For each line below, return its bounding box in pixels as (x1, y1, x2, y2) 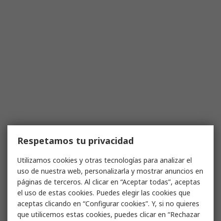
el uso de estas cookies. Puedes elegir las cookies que (17, 188, 190, 197)
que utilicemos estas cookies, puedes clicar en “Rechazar (17, 210, 200, 219)
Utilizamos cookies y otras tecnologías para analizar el (17, 155, 192, 165)
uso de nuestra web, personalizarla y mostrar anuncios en (17, 166, 203, 176)
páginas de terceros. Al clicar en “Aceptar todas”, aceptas (17, 177, 200, 186)
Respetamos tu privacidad (17, 135, 134, 147)
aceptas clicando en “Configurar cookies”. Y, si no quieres (17, 199, 199, 208)
